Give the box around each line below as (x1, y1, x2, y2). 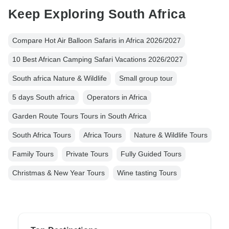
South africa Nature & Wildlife (12, 74, 107, 83)
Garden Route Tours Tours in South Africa (12, 112, 147, 121)
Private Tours (66, 150, 108, 158)
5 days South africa (12, 93, 75, 102)
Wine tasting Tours (117, 169, 177, 177)
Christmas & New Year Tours (12, 169, 105, 177)
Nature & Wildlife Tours (134, 131, 208, 140)
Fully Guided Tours (121, 150, 181, 158)
